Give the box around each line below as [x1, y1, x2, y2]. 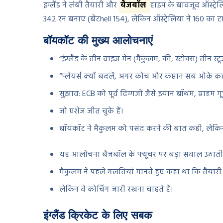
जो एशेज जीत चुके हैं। [59, 105, 123, 118]
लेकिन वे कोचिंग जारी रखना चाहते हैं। [59, 183, 173, 197]
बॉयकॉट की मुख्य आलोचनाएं [43, 33, 153, 48]
